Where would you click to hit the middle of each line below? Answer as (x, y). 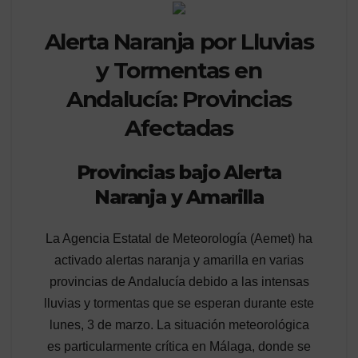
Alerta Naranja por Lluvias (179, 41)
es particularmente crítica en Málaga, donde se (179, 346)
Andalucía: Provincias (179, 99)
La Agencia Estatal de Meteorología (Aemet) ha (179, 238)
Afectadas (179, 127)
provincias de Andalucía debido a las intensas (179, 281)
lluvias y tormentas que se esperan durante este (179, 303)
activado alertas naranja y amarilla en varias (179, 260)
